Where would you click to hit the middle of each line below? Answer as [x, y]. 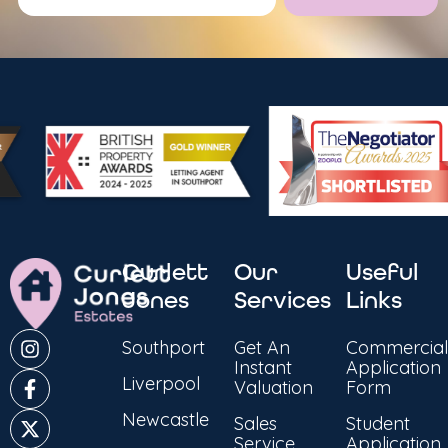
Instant [263, 367]
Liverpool [161, 383]
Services [282, 299]
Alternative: [60, 47]
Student [378, 423]
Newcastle [165, 419]
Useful [382, 271]
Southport [163, 347]
